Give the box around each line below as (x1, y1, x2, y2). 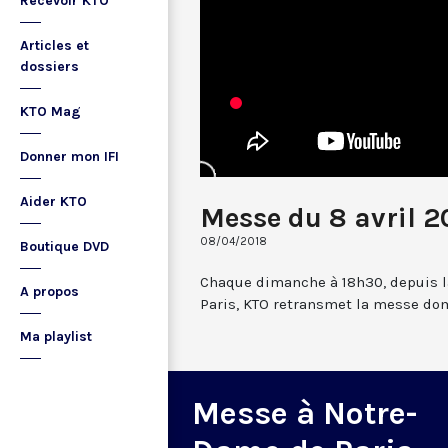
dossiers (20, 58, 79, 75)
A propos (20, 283, 79, 300)
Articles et (20, 37, 89, 54)
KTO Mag (20, 103, 81, 120)
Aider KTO (20, 193, 87, 210)
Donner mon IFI (20, 148, 119, 165)
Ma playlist (20, 328, 92, 345)
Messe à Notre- (192, 394, 417, 432)
